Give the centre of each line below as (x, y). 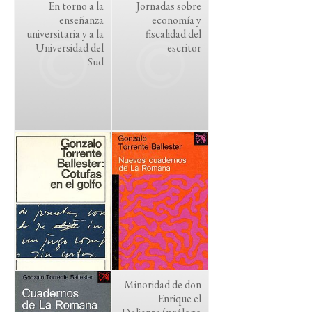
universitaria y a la (65, 34)
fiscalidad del (173, 34)
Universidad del (70, 48)
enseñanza (81, 20)
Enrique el (179, 298)
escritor (184, 48)
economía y (177, 20)
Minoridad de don (163, 284)
